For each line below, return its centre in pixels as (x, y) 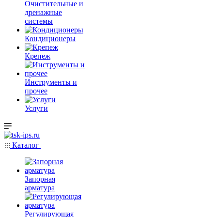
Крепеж (38, 56)
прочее (36, 91)
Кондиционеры (50, 39)
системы (39, 21)
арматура (40, 188)
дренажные (43, 12)
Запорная (40, 179)
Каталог (25, 145)
